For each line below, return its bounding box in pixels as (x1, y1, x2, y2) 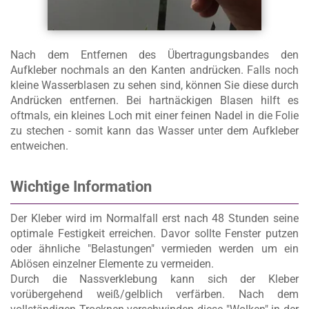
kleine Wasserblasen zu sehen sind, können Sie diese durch (10, 79, 299, 92)
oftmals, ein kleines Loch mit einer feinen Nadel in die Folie (10, 109, 299, 123)
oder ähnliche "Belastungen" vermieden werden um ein (10, 242, 299, 256)
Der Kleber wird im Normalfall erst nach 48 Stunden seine (10, 212, 299, 226)
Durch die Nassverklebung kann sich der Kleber (10, 272, 299, 286)
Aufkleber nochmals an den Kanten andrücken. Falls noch (10, 63, 299, 77)
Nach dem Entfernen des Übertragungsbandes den (10, 48, 299, 62)
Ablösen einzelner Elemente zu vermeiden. (10, 257, 214, 271)
